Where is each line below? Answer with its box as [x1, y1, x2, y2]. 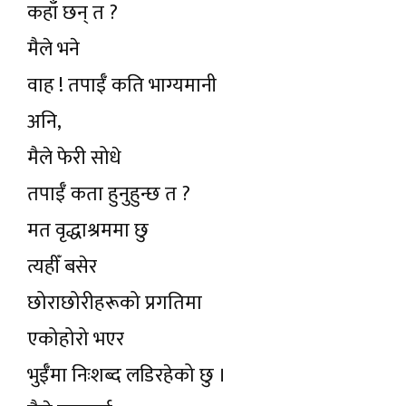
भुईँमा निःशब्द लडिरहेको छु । [27, 359, 227, 392]
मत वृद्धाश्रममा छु [27, 214, 149, 247]
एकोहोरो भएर [27, 323, 124, 356]
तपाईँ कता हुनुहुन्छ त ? [27, 178, 190, 211]
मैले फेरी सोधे [27, 141, 121, 175]
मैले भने [27, 33, 80, 66]
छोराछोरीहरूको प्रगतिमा [27, 286, 202, 320]
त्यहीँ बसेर [27, 250, 97, 284]
